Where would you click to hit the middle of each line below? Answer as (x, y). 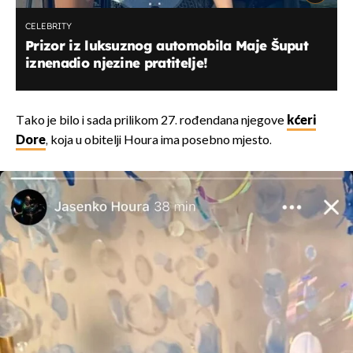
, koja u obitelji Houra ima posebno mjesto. (159, 141)
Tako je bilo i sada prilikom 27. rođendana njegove (151, 121)
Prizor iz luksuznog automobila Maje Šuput (167, 46)
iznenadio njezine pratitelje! (117, 63)
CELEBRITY (48, 26)
